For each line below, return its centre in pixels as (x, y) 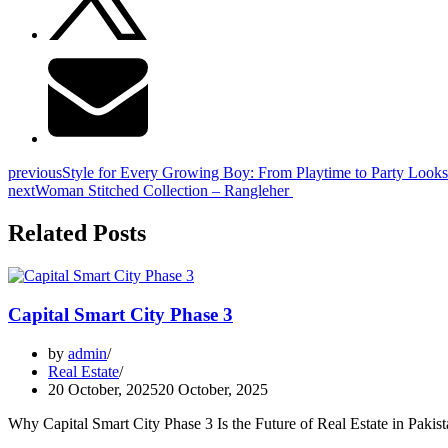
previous (35, 173)
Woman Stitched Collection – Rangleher (164, 191)
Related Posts (77, 233)
